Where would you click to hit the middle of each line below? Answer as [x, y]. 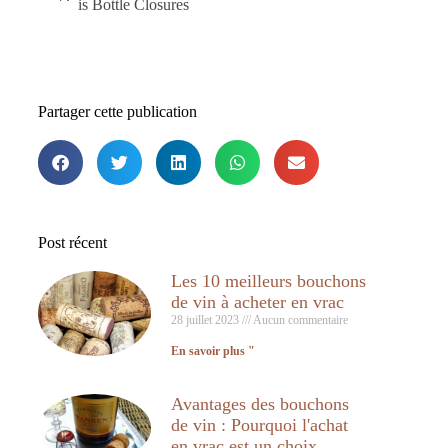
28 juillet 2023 [206, 320]
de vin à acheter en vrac [257, 302]
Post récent [73, 242]
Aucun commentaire [299, 320]
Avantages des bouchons [259, 404]
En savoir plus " [212, 351]
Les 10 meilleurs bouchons [268, 281]
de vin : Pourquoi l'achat [259, 425]
